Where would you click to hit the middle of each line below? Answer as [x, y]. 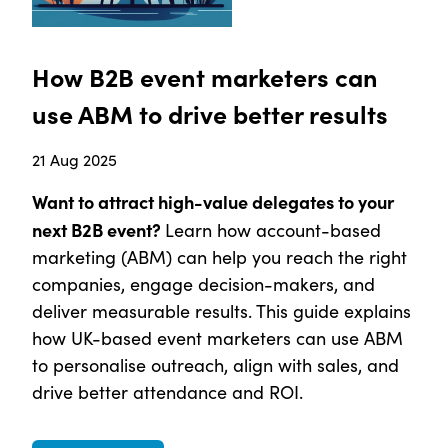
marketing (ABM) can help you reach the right [219, 257]
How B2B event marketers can [205, 77]
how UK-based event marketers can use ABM [217, 338]
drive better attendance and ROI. [167, 392]
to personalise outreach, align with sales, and [215, 365]
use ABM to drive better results [210, 114]
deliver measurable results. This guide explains [221, 311]
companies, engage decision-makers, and [203, 284]
